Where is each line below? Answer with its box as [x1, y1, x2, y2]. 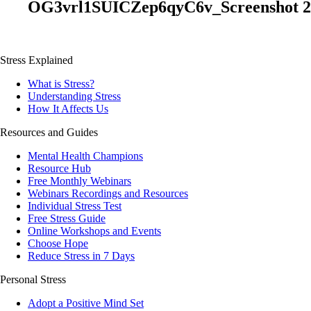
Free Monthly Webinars [28, 174, 131, 187]
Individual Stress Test [28, 199, 121, 212]
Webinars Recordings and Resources [28, 187, 188, 199]
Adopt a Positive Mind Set [28, 296, 144, 309]
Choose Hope [28, 237, 88, 249]
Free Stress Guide [28, 212, 106, 224]
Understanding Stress [28, 90, 121, 102]
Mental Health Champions [28, 149, 143, 162]
